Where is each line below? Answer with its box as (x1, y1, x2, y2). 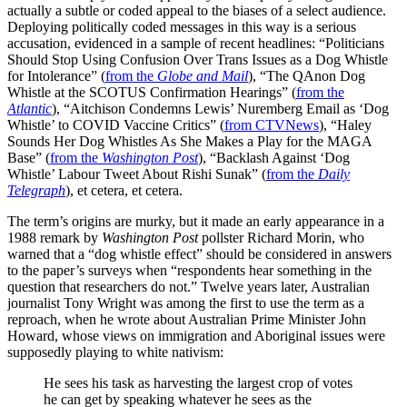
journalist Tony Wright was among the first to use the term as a (7, 295, 364, 312)
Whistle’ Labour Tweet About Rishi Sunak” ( (7, 166, 266, 183)
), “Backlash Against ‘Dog (198, 150, 350, 166)
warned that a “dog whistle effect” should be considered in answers (7, 246, 392, 263)
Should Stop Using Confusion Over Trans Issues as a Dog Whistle (7, 52, 388, 68)
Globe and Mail (157, 68, 248, 84)
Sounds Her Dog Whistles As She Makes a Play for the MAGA (7, 134, 372, 150)
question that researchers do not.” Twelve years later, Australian (7, 279, 370, 295)
